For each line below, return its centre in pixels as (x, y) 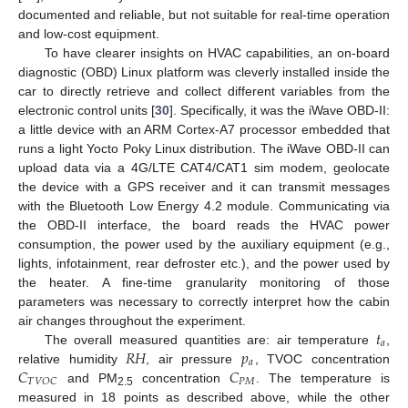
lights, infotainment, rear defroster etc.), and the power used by (204, 264)
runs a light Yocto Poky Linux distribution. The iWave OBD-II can (204, 149)
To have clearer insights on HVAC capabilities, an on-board (217, 53)
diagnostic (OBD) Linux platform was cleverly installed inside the (204, 72)
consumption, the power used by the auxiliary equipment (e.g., (204, 245)
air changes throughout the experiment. (132, 321)
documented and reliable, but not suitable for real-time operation (204, 15)
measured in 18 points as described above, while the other (204, 398)
